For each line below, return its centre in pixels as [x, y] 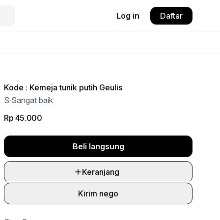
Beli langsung [98, 146]
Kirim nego [98, 193]
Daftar [171, 16]
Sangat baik [32, 100]
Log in [128, 16]
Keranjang [101, 172]
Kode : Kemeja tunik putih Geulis [63, 87]
